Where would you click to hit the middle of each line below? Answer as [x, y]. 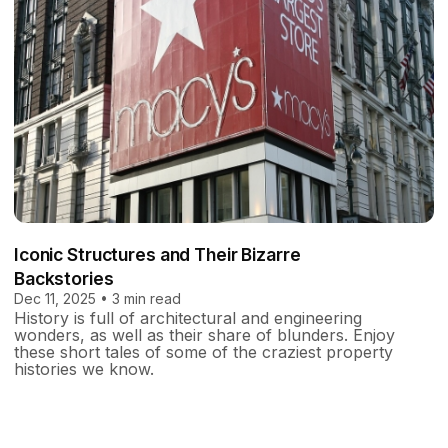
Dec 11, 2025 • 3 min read [97, 298]
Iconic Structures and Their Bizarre [157, 254]
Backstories [64, 278]
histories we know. [84, 368]
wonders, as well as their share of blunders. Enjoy [204, 334]
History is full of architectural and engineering [188, 317]
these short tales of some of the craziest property [203, 351]
